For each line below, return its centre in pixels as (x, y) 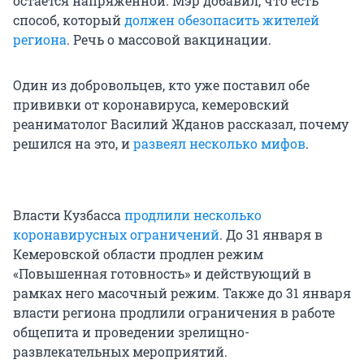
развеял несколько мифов (219, 144)
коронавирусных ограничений (116, 235)
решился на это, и (73, 144)
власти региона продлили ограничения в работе (174, 313)
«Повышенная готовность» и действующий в (162, 274)
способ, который (69, 20)
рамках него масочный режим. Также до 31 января (182, 293)
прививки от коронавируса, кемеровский (151, 105)
